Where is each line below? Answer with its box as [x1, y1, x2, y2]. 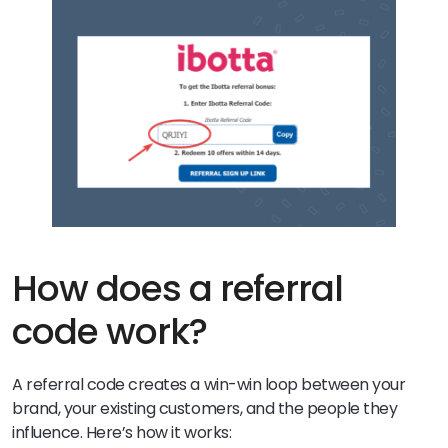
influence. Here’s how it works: [12, 421, 232, 445]
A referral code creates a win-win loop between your [12, 373, 406, 397]
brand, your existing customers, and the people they [12, 397, 398, 421]
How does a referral [12, 263, 344, 315]
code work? [12, 306, 207, 358]
